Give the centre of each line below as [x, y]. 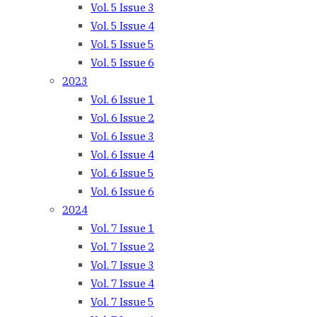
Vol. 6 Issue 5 [122, 173]
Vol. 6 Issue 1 [122, 99]
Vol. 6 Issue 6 [122, 191]
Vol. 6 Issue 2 [122, 117]
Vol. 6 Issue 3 [122, 136]
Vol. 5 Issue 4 [122, 25]
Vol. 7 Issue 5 [122, 301]
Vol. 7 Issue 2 [122, 246]
